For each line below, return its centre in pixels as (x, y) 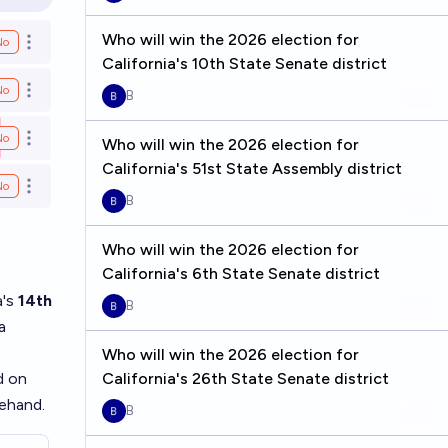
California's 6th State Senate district (240, 273)
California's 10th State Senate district (244, 63)
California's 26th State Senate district (245, 378)
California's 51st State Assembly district (251, 168)
